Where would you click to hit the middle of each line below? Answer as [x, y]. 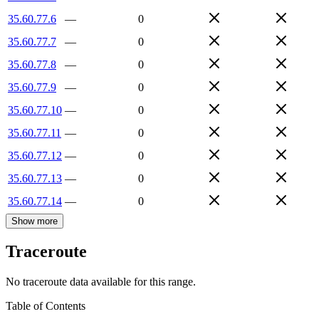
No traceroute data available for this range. [101, 282]
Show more [35, 221]
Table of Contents [46, 306]
